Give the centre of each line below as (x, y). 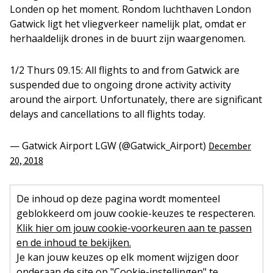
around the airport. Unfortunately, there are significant (136, 99)
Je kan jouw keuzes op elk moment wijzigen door (128, 257)
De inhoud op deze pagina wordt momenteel (118, 199)
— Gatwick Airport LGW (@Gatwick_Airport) (109, 146)
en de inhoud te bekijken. (74, 243)
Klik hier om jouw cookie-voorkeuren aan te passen (134, 228)
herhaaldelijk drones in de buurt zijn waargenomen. (128, 38)
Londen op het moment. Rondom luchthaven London (130, 9)
